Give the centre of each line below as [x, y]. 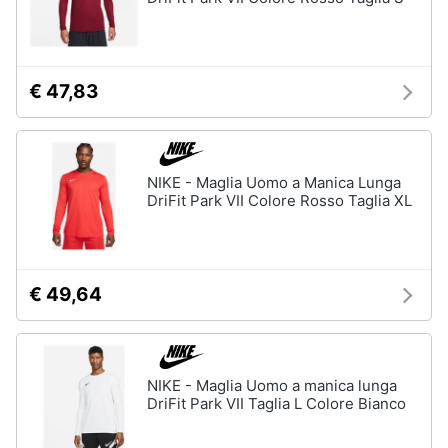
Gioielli [40, 50]
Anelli [33, 79]
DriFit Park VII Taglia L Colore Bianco [276, 403]
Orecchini [47, 108]
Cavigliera [48, 137]
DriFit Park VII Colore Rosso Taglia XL [279, 200]
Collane [40, 166]
